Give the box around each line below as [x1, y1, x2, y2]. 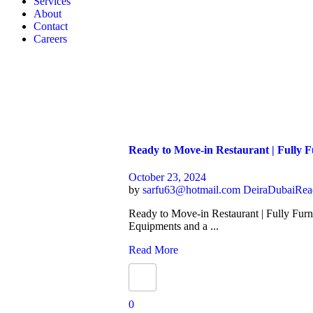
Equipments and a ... [129, 219, 219, 232]
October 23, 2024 [129, 170, 207, 183]
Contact [34, 20, 68, 33]
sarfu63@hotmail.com [143, 183, 244, 196]
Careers [34, 33, 67, 45]
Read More [129, 243, 179, 256]
